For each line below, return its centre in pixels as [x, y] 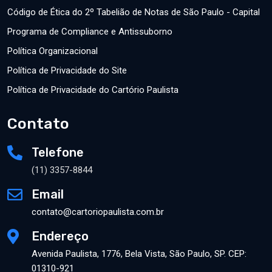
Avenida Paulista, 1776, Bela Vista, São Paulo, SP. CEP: [139, 254]
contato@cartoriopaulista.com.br [98, 212]
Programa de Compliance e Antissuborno [90, 32]
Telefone [58, 153]
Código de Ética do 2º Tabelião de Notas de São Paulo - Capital [134, 12]
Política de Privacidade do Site [67, 71]
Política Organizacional [53, 51]
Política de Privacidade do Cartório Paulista [93, 90]
